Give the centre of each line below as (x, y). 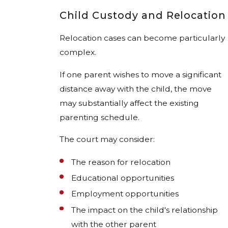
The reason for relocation (121, 162)
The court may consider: (107, 139)
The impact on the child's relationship (145, 210)
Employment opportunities (125, 194)
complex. (78, 52)
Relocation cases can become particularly (142, 38)
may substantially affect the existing (129, 103)
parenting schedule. (99, 117)
